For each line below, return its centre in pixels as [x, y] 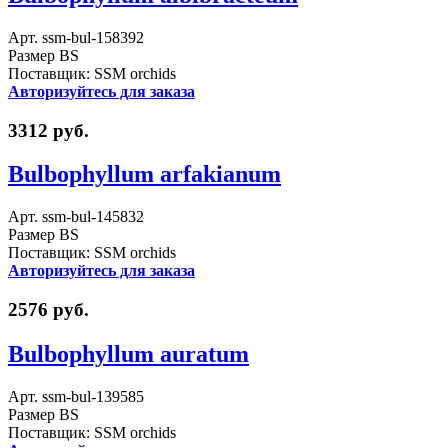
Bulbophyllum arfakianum [144, 174]
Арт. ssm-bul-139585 [76, 396]
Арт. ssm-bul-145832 [76, 217]
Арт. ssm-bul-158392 [76, 37]
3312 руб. [48, 130]
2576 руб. [48, 310]
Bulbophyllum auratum [128, 354]
